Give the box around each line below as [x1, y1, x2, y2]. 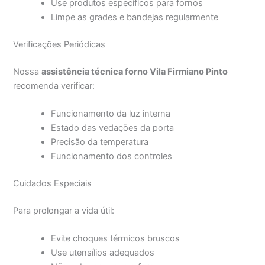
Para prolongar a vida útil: [13, 205, 115, 216]
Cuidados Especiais [13, 178, 92, 189]
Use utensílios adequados [51, 247, 155, 258]
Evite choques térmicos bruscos [51, 233, 180, 244]
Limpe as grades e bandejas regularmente [51, 12, 219, 23]
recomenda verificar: [13, 80, 95, 91]
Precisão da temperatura [51, 137, 149, 148]
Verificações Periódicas [13, 38, 106, 50]
